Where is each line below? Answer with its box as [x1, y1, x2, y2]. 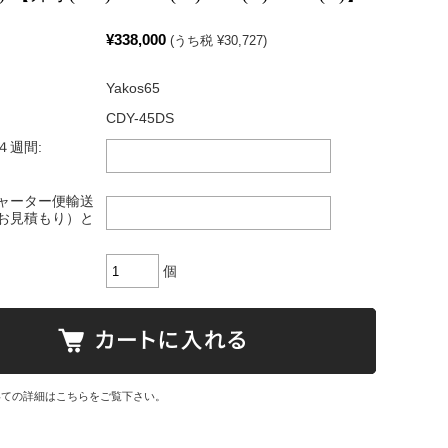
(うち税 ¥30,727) [170, 33, 267, 48]
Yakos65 [106, 81, 160, 96]
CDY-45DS [106, 111, 174, 126]
